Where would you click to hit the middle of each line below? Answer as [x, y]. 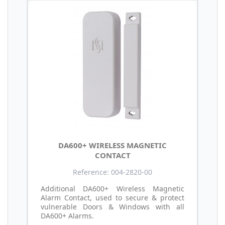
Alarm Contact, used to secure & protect [113, 197]
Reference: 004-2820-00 [113, 172]
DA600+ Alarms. [67, 215]
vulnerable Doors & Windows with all [113, 206]
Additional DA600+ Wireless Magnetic [113, 188]
